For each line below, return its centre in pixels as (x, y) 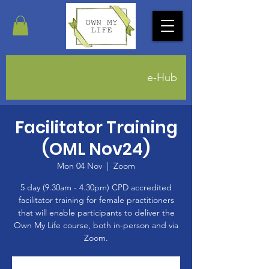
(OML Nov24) (96, 150)
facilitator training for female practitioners (96, 200)
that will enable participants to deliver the (96, 213)
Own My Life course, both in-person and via (96, 225)
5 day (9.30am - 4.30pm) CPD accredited (96, 188)
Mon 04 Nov (80, 166)
